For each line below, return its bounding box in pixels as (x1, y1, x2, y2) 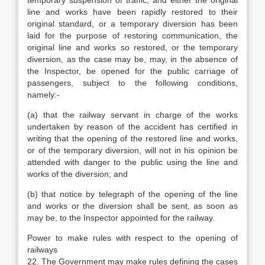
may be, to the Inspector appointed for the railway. (27, 213, 215, 222)
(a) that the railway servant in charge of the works (27, 110, 238, 119)
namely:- (27, 90, 60, 99)
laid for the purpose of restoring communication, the (27, 31, 238, 40)
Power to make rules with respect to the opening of (27, 233, 238, 243)
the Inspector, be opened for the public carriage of (27, 66, 238, 76)
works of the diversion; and (27, 169, 128, 179)
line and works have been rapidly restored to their (27, 7, 238, 17)
